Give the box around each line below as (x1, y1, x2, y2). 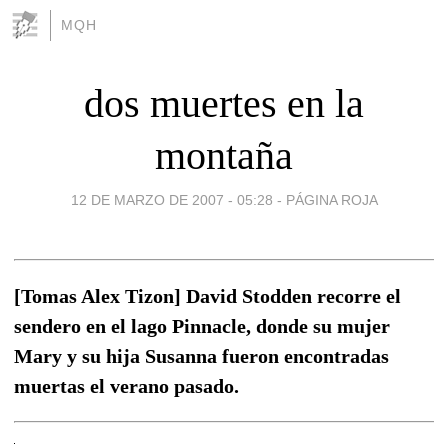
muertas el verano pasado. (14, 374, 239, 397)
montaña (155, 132, 293, 178)
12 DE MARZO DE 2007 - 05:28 (70, 191, 273, 208)
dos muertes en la (84, 80, 364, 126)
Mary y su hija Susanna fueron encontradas (14, 344, 389, 367)
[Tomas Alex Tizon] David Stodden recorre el (14, 284, 401, 307)
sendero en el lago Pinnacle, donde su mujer (14, 314, 390, 337)
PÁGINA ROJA (285, 191, 378, 208)
